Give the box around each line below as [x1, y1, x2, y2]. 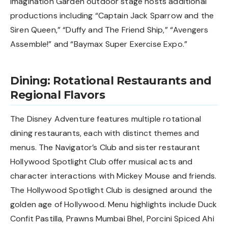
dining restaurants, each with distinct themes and [10, 128, 199, 139]
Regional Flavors [10, 88, 105, 102]
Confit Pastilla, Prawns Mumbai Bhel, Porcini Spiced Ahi [10, 213, 214, 224]
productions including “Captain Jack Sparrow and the [10, 10, 214, 21]
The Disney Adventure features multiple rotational [10, 113, 201, 125]
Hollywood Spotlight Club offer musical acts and [10, 156, 193, 167]
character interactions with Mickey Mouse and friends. [10, 170, 217, 182]
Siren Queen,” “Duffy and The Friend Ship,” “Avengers [10, 24, 209, 35]
